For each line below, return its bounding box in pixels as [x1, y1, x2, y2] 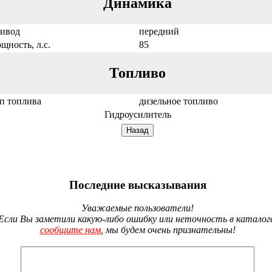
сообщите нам [39, 225, 101, 236]
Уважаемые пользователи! [81, 203, 194, 214]
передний [138, 25, 179, 36]
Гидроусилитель [104, 109, 171, 120]
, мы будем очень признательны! [100, 225, 236, 236]
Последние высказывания [69, 178, 206, 191]
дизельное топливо [138, 95, 218, 106]
